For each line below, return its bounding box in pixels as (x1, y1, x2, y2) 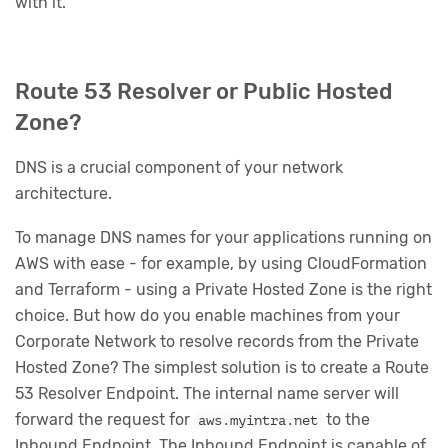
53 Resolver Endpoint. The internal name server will (15, 383, 399, 403)
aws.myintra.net (198, 412, 319, 428)
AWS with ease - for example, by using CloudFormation (15, 253, 427, 273)
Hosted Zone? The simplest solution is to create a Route (15, 357, 429, 377)
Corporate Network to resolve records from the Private (15, 331, 419, 351)
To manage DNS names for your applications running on (15, 227, 432, 247)
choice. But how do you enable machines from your (15, 305, 400, 325)
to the (322, 409, 371, 429)
